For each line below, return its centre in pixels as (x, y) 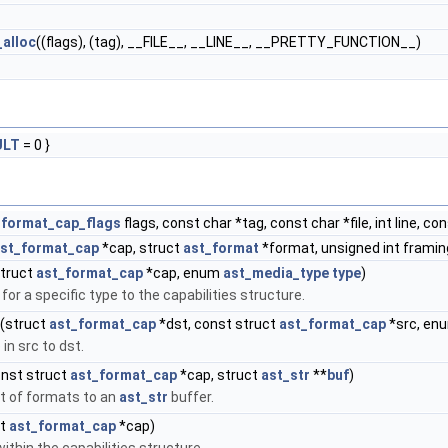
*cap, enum (183, 273)
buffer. (191, 397)
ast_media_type (276, 273)
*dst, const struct (217, 324)
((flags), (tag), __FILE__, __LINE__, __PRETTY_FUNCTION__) (228, 42)
